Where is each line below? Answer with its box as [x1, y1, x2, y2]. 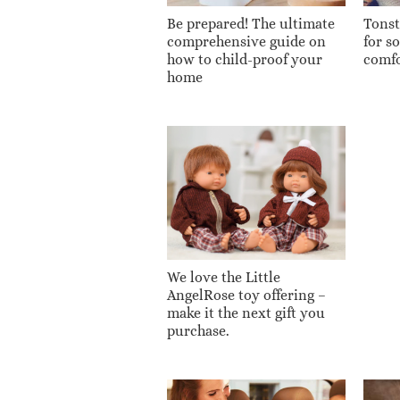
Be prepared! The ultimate [167, 14, 335, 32]
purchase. [167, 321, 229, 339]
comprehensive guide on [167, 32, 326, 50]
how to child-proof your [167, 50, 322, 68]
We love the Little [167, 268, 280, 286]
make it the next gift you [167, 304, 325, 321]
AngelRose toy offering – [167, 286, 326, 304]
